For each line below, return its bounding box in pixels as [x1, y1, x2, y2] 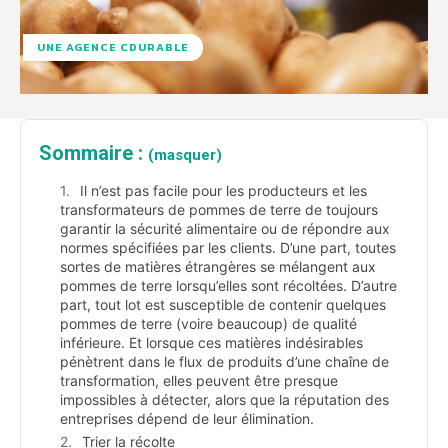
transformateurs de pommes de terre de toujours [60, 201, 378, 219]
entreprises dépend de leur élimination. [60, 410, 314, 428]
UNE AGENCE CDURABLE [37, 39, 189, 56]
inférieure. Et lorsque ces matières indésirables [60, 334, 363, 352]
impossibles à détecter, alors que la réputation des [60, 391, 389, 409]
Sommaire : [39, 141, 148, 166]
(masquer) [148, 146, 222, 165]
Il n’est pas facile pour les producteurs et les [80, 182, 367, 200]
